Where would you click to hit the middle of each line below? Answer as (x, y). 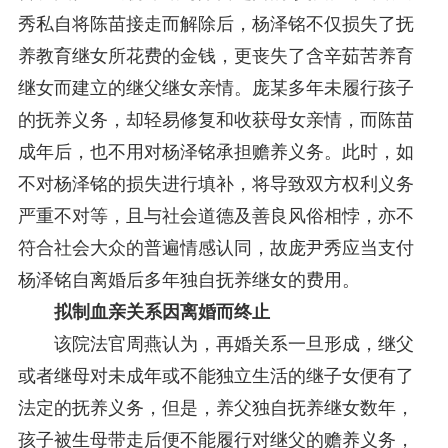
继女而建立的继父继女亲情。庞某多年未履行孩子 (215, 87)
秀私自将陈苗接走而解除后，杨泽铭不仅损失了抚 (215, 23)
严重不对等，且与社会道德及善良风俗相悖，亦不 (215, 215)
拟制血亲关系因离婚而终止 (161, 311)
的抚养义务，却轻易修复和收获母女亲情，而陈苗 (215, 119)
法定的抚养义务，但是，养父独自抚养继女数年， (215, 407)
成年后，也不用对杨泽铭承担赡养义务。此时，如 (215, 151)
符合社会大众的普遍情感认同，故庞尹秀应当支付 (215, 247)
